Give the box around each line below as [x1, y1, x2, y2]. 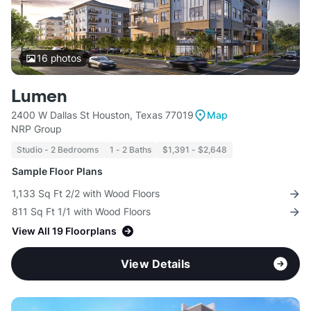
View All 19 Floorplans [12, 225, 117, 237]
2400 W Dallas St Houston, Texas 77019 [11, 109, 194, 121]
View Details [121, 257, 190, 271]
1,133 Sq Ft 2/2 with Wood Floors [12, 187, 160, 200]
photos [47, 52, 81, 65]
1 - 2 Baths [110, 144, 151, 155]
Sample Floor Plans [12, 165, 103, 178]
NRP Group [11, 123, 62, 135]
